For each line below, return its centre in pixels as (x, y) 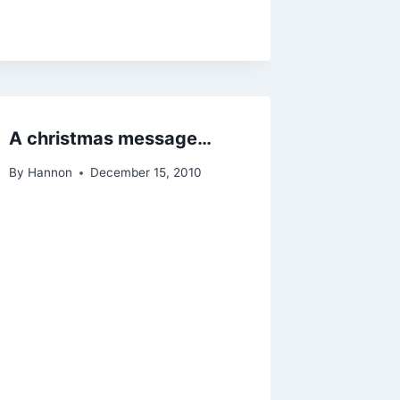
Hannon (50, 173)
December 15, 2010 (146, 173)
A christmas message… (111, 138)
